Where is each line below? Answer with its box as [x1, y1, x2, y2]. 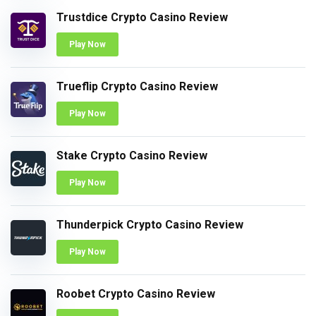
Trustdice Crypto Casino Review [56, 11, 228, 25]
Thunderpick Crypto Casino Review [56, 218, 243, 232]
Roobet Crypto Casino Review [56, 287, 215, 301]
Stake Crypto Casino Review [56, 149, 207, 163]
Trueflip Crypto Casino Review [56, 80, 218, 94]
